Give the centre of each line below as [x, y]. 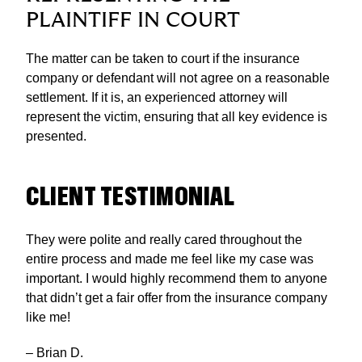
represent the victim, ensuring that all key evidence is [177, 117]
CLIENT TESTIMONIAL [130, 198]
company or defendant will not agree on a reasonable [178, 78]
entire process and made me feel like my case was [170, 259]
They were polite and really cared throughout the [164, 240]
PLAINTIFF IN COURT [133, 21]
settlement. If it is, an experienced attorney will [157, 98]
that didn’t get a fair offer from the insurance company [177, 298]
